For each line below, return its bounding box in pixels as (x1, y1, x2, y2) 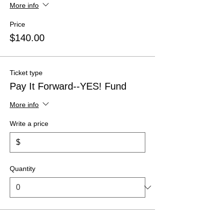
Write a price (10, 120, 48, 128)
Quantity (10, 165, 35, 173)
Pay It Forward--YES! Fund (10, 81, 126, 92)
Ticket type (10, 69, 43, 77)
